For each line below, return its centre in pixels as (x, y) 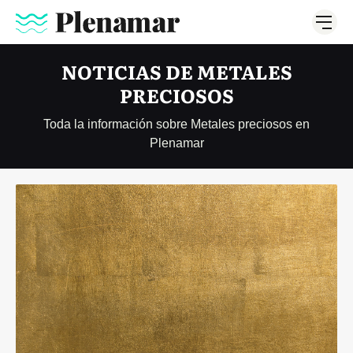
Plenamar (176, 143)
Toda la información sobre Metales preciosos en (176, 124)
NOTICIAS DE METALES (176, 71)
